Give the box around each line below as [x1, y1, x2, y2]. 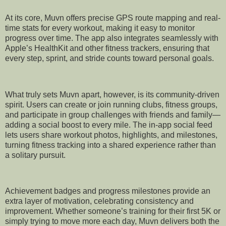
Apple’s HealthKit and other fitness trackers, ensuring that [5, 44, 209, 53]
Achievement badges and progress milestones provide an [5, 187, 210, 196]
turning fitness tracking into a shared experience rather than [5, 140, 216, 149]
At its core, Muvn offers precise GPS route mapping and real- [5, 14, 220, 23]
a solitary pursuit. [5, 150, 66, 159]
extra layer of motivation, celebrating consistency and [5, 197, 194, 206]
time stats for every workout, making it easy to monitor [5, 24, 195, 33]
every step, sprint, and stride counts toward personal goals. [5, 54, 214, 63]
